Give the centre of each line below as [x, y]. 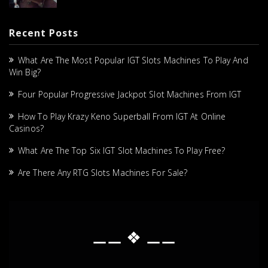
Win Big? [25, 72]
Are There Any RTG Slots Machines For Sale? [103, 172]
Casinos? [26, 128]
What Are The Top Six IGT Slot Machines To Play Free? [122, 150]
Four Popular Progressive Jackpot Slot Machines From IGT [130, 94]
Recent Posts [44, 33]
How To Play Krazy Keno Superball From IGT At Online [122, 116]
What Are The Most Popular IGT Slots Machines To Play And [133, 60]
